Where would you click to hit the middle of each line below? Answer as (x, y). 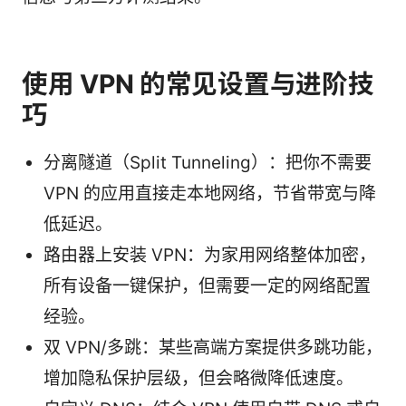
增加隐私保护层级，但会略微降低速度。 (198, 379)
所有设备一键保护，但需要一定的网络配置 (207, 286)
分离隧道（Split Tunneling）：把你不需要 (208, 163)
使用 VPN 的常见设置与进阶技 (198, 84)
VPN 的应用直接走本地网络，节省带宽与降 (210, 194)
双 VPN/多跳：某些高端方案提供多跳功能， (213, 348)
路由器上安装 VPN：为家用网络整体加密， (210, 256)
